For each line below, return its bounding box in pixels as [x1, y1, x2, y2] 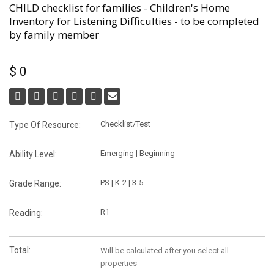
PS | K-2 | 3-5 [100, 177, 144, 187]
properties [100, 258, 138, 268]
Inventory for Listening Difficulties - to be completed [9, 13, 259, 28]
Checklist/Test [100, 119, 151, 128]
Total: [9, 245, 31, 255]
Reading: [9, 207, 43, 218]
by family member [9, 27, 99, 42]
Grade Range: [9, 178, 61, 188]
